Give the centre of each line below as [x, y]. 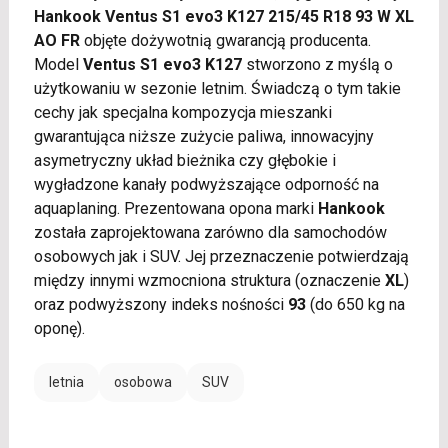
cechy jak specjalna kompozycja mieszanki [182, 113]
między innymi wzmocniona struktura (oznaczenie [209, 281]
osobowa [142, 382]
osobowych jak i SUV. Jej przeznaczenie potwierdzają [221, 257]
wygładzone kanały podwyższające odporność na [206, 185]
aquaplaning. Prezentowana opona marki [175, 209]
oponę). [59, 329]
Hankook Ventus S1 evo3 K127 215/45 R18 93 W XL [223, 17]
